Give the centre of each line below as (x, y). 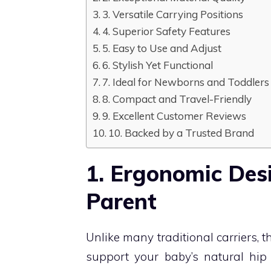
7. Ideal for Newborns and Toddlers (186, 82)
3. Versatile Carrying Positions (173, 14)
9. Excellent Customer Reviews (175, 116)
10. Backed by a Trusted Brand (181, 132)
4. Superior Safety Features (167, 31)
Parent (121, 201)
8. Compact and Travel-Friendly (177, 99)
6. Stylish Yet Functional (158, 65)
